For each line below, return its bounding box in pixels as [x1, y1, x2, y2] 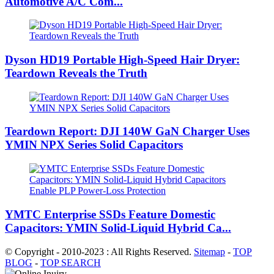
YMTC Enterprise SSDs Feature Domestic [5, 207, 215, 221]
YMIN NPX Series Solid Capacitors [5, 138, 183, 152]
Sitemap [194, 246, 225, 257]
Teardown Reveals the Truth [5, 67, 147, 80]
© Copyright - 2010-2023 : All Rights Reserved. [5, 246, 194, 257]
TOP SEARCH [40, 257, 101, 268]
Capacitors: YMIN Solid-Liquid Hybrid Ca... [5, 221, 231, 234]
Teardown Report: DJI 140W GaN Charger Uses [5, 125, 250, 138]
